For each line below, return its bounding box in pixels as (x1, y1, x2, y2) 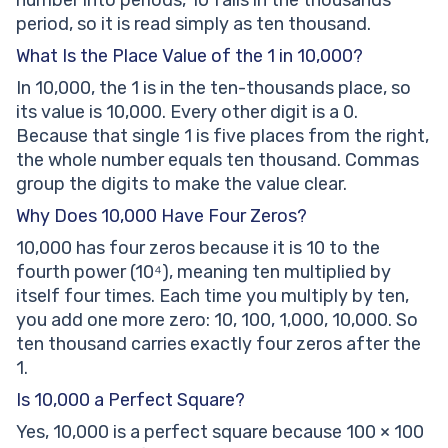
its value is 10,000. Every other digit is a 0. (16, 101, 358, 123)
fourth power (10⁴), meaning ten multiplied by (16, 261, 391, 283)
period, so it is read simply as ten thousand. (16, 13, 371, 35)
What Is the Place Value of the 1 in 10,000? (16, 45, 363, 67)
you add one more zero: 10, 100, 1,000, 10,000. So (16, 309, 418, 331)
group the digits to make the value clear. (16, 173, 347, 195)
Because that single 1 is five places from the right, (16, 125, 429, 147)
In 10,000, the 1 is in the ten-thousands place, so (16, 77, 411, 99)
